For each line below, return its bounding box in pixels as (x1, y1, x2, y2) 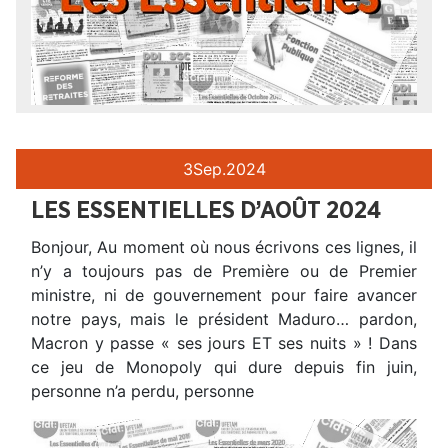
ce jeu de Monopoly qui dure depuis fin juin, (31, 357, 417, 378)
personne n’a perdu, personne (31, 381, 254, 402)
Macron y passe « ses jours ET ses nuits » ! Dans (31, 333, 417, 354)
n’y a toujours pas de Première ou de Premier (31, 261, 417, 282)
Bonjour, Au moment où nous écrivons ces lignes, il (31, 237, 417, 258)
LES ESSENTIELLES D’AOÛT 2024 (31, 199, 381, 224)
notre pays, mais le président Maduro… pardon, (31, 309, 417, 330)
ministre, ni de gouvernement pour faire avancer (31, 285, 417, 306)
